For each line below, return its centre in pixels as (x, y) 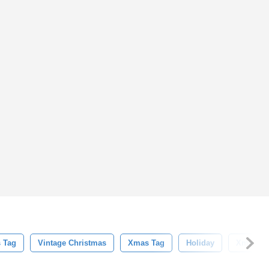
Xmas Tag (146, 243)
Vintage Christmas (72, 243)
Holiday (200, 243)
